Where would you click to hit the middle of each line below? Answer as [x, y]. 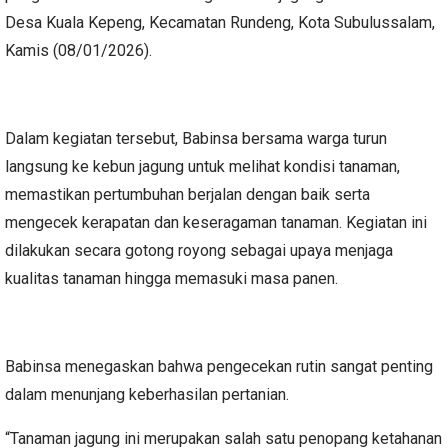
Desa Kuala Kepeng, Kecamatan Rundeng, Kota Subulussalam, [220, 23]
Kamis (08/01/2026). [78, 51]
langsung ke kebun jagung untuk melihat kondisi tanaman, [202, 167]
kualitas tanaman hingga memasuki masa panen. [171, 279]
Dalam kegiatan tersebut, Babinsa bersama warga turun [196, 139]
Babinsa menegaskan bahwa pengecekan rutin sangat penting [219, 367]
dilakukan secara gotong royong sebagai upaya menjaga [199, 251]
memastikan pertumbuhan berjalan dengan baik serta [187, 195]
